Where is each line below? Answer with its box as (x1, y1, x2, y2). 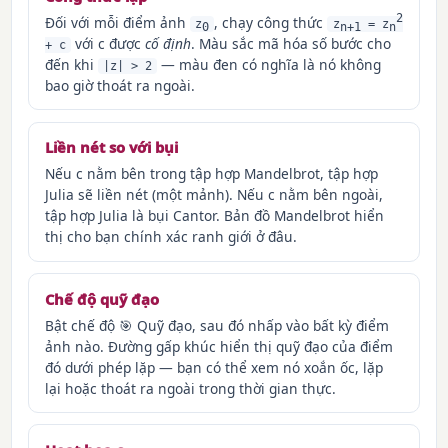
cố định (145, 33, 192, 53)
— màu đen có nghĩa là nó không (157, 54, 382, 74)
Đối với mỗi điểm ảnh (45, 12, 191, 32)
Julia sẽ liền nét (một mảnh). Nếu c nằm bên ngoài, (45, 185, 384, 205)
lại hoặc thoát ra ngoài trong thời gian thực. (45, 378, 337, 398)
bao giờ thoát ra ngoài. (45, 75, 196, 95)
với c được (71, 33, 146, 53)
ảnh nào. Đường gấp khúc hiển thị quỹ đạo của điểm (45, 336, 394, 356)
